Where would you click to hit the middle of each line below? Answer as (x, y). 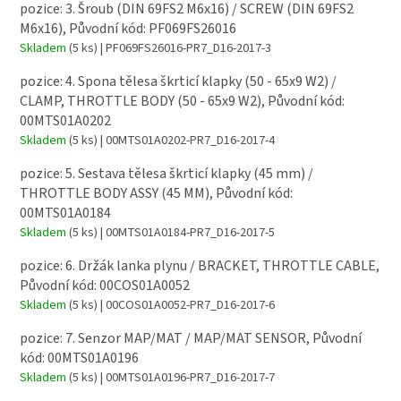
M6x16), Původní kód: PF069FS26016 (128, 28)
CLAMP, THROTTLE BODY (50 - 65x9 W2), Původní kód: (182, 101)
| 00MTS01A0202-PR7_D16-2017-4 (186, 140)
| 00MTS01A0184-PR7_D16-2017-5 (186, 232)
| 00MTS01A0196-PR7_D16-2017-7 (186, 378)
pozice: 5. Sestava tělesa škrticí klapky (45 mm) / (166, 173)
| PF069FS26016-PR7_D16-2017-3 (184, 48)
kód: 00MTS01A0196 (79, 358)
